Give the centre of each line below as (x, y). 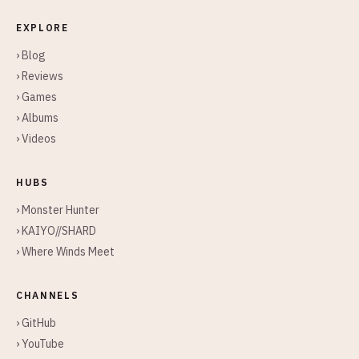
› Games (36, 97)
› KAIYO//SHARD (56, 231)
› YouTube (40, 344)
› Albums (37, 118)
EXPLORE (42, 28)
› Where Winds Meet (65, 252)
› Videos (36, 139)
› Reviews (40, 76)
